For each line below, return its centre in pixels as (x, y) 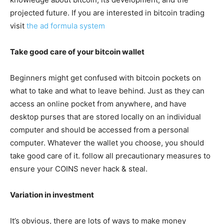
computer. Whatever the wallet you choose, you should (107, 142)
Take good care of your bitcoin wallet (77, 51)
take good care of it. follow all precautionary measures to (110, 155)
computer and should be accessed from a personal (99, 129)
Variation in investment (52, 194)
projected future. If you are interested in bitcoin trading (107, 12)
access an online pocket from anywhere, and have (98, 103)
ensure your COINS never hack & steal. (79, 168)
